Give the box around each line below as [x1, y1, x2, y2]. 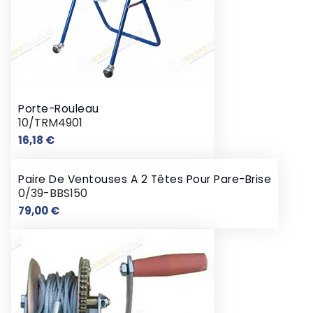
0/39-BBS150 [18, 184, 87, 201]
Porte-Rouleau [18, 101, 99, 116]
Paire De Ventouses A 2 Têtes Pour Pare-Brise [18, 171, 271, 187]
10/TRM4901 [18, 114, 82, 131]
